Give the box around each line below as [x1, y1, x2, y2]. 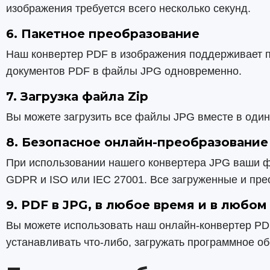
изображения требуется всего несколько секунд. [6, 2, 251, 14]
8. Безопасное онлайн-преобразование [6, 135, 268, 149]
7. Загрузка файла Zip [6, 89, 148, 104]
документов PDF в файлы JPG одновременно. [6, 65, 242, 77]
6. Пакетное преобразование [6, 27, 199, 41]
